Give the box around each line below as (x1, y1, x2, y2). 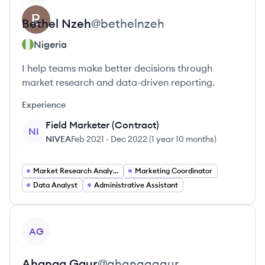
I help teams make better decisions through (22, 62, 212, 74)
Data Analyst (33, 180, 77, 189)
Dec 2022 (111, 134, 147, 144)
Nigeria (34, 38, 67, 50)
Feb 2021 (71, 134, 104, 144)
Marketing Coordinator (135, 166, 212, 175)
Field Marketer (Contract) (46, 119, 159, 131)
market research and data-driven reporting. (22, 76, 215, 88)
